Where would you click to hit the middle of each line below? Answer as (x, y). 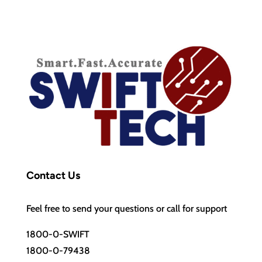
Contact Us (53, 175)
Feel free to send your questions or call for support (126, 208)
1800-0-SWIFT (58, 234)
